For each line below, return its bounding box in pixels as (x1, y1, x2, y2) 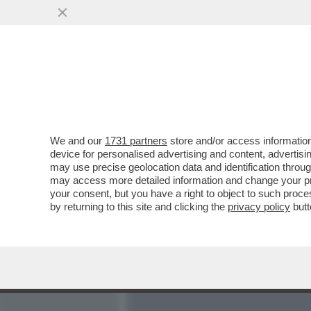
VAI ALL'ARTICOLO (147, 182, 246, 194)
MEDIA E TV (178, 80, 236, 96)
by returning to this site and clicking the (50, 201, 228, 212)
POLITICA (254, 80, 303, 96)
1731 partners (105, 135, 167, 146)
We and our (50, 135, 105, 146)
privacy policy (228, 201, 290, 212)
